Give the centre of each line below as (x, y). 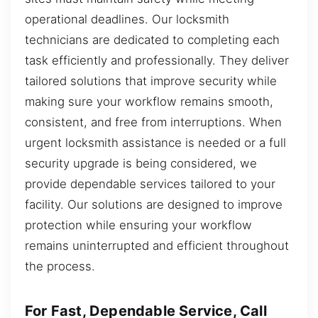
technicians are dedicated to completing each (152, 39)
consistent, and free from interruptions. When (153, 122)
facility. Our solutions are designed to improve (154, 204)
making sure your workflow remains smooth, (149, 101)
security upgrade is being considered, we (141, 163)
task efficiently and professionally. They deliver (157, 60)
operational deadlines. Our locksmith (127, 19)
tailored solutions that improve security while (151, 81)
